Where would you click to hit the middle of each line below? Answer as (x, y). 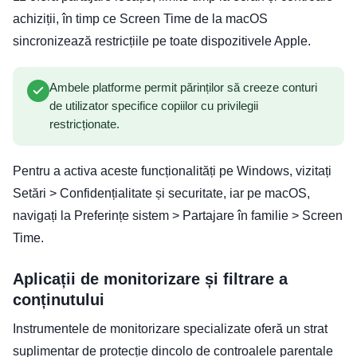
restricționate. (84, 124)
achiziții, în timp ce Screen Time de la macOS (140, 18)
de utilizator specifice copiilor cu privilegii (154, 106)
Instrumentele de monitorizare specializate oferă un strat (170, 328)
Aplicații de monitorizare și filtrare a (150, 279)
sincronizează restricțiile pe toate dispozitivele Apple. (162, 41)
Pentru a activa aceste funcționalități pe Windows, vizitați (172, 171)
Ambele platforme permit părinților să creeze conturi (183, 87)
